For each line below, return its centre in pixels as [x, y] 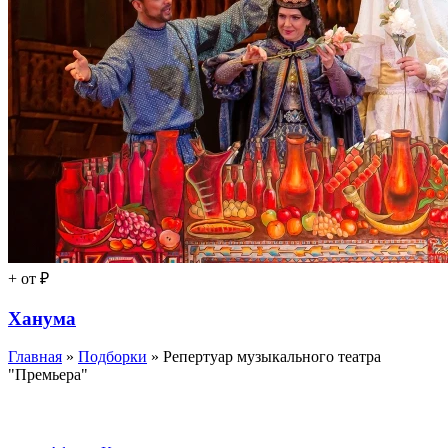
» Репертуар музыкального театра [264, 357]
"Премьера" [48, 375]
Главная [35, 357]
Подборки [112, 357]
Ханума [42, 318]
